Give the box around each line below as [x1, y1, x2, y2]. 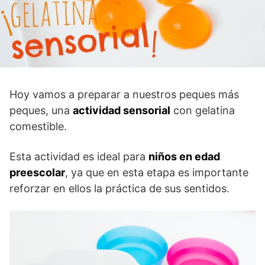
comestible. [9, 120, 67, 133]
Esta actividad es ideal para [9, 150, 148, 163]
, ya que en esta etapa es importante [65, 166, 248, 179]
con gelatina [170, 104, 235, 117]
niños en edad [148, 150, 220, 163]
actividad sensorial [73, 104, 170, 117]
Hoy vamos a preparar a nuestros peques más [9, 88, 239, 101]
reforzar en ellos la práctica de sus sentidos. [9, 182, 230, 195]
